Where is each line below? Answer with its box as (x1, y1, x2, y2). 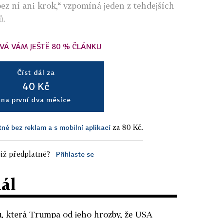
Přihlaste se (55, 149, 94, 158)
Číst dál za (17, 68, 55, 76)
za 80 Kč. (110, 122, 143, 131)
